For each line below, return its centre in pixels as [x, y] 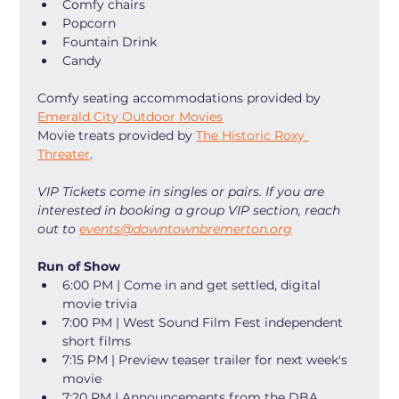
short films [97, 341]
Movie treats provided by [117, 135]
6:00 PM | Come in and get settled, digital [194, 285]
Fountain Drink [110, 42]
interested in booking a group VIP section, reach [191, 210]
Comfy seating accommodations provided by [181, 98]
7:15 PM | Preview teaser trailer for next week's [207, 360]
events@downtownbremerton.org [186, 229]
